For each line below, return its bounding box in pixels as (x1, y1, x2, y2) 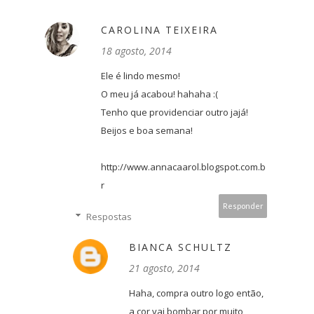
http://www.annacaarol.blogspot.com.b (101, 161, 266, 174)
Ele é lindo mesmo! (101, 69, 180, 83)
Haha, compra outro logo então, (129, 287, 264, 300)
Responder (222, 201, 264, 211)
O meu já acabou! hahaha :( (101, 88, 218, 101)
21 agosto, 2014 (129, 261, 200, 275)
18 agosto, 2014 (101, 44, 172, 58)
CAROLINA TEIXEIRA (101, 23, 218, 37)
